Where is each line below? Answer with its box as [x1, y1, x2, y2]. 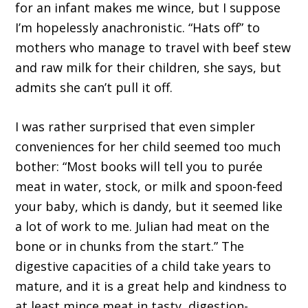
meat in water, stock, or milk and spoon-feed [15, 178, 283, 195]
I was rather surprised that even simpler [15, 118, 256, 135]
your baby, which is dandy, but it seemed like [15, 198, 283, 215]
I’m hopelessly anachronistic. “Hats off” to [15, 19, 261, 36]
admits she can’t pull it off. [15, 79, 173, 96]
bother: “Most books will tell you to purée [15, 158, 263, 175]
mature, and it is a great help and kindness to [15, 278, 287, 295]
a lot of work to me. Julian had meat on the [15, 218, 270, 235]
